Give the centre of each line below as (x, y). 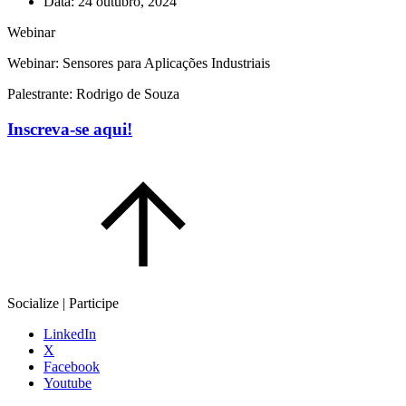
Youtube (68, 383)
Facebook (72, 367)
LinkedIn (70, 334)
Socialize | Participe (63, 304)
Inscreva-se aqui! (70, 129)
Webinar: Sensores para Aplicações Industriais (139, 63)
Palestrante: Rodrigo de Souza (93, 93)
